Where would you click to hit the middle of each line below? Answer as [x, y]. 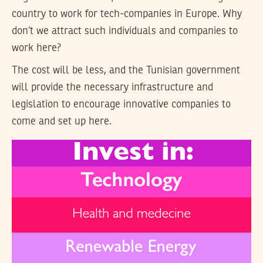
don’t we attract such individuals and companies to [125, 31]
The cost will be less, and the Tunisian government [126, 71]
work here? [36, 48]
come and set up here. [62, 122]
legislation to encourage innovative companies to [121, 105]
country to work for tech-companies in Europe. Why [127, 14]
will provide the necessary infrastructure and [112, 88]
